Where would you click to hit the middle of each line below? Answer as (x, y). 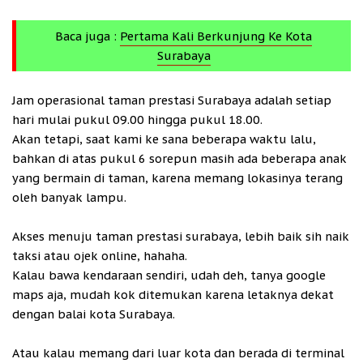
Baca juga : (88, 36)
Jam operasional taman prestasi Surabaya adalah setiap (172, 100)
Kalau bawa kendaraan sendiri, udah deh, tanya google (169, 275)
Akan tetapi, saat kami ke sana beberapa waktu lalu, (164, 139)
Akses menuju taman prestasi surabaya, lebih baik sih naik (181, 236)
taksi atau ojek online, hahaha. (100, 255)
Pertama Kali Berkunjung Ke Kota (216, 36)
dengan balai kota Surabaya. (94, 314)
